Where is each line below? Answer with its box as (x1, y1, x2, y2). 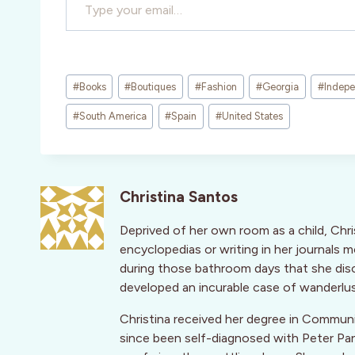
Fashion (201, 80, 238, 93)
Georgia (261, 80, 299, 93)
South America (78, 110, 147, 123)
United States (222, 110, 284, 123)
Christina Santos (120, 187, 238, 206)
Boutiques (131, 80, 177, 93)
